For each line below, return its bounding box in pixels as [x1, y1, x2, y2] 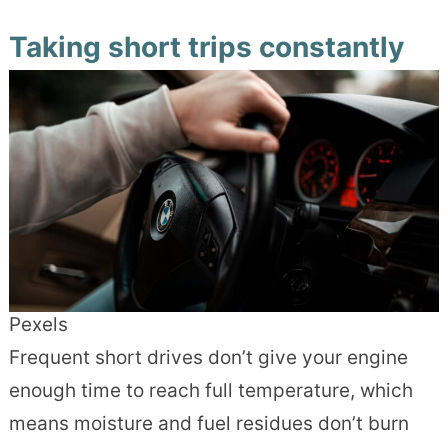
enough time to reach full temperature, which [8, 379, 413, 403]
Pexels [8, 313, 68, 337]
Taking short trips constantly [8, 30, 404, 65]
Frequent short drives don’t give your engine [8, 346, 408, 370]
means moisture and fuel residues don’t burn [8, 412, 409, 436]
